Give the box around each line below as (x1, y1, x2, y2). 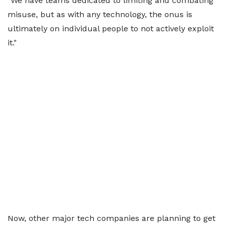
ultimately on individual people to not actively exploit (8, 24, 214, 33)
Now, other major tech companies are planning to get (8, 213, 215, 223)
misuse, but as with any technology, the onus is (8, 10, 192, 19)
